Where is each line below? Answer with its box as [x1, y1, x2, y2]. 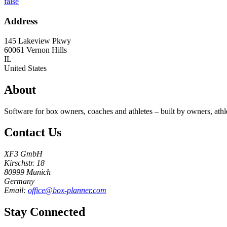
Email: [4, 186, 28, 195]
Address [4, 16, 37, 27]
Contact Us [4, 126, 61, 139]
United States [4, 63, 47, 72]
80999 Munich [4, 168, 51, 177]
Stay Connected [4, 205, 85, 219]
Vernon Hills [26, 45, 67, 54]
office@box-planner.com [28, 186, 106, 195]
